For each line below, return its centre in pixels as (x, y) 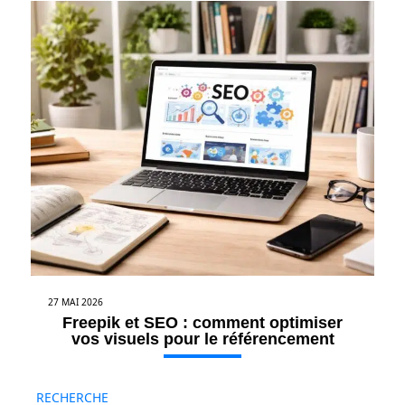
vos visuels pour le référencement (202, 339)
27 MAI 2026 (75, 302)
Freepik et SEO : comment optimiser (202, 323)
